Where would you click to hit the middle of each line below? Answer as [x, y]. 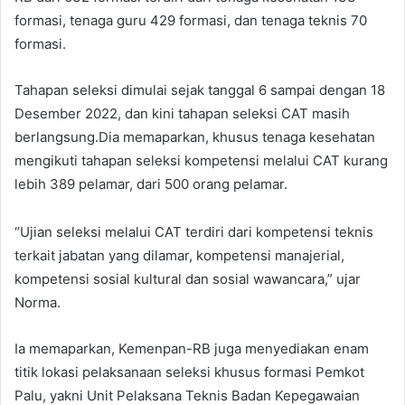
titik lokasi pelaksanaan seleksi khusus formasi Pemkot [189, 372]
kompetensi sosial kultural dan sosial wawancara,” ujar [188, 278]
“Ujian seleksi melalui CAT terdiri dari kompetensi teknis [194, 231]
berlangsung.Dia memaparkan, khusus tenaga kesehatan [195, 137]
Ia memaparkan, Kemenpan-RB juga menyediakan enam [192, 348]
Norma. [38, 302]
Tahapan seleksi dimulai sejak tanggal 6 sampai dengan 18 [200, 90]
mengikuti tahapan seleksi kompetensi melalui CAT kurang [201, 161]
